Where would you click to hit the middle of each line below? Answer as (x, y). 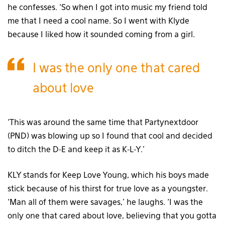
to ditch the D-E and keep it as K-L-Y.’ (76, 150)
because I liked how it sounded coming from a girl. (101, 35)
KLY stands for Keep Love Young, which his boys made (108, 176)
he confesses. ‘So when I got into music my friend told (107, 8)
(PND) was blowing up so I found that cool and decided (110, 136)
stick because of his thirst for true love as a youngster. (108, 189)
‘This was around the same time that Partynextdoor (103, 123)
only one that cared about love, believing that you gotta (112, 216)
